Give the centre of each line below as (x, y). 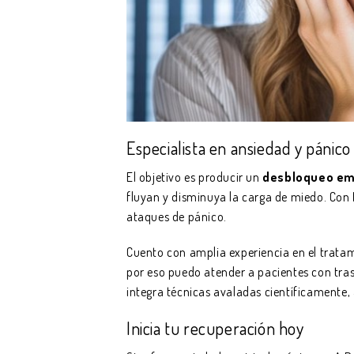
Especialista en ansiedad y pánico (239, 148)
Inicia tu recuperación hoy (215, 328)
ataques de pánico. (177, 217)
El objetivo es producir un (195, 177)
